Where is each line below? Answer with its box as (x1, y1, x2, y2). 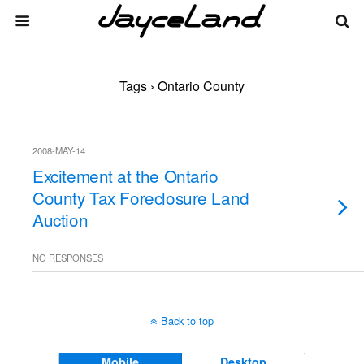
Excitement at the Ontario (32, 163, 219, 188)
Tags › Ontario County (119, 76, 245, 95)
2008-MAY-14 (32, 144, 85, 157)
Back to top (161, 313, 214, 328)
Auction (32, 207, 89, 232)
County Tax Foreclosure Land (32, 185, 249, 210)
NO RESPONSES (32, 251, 103, 264)
